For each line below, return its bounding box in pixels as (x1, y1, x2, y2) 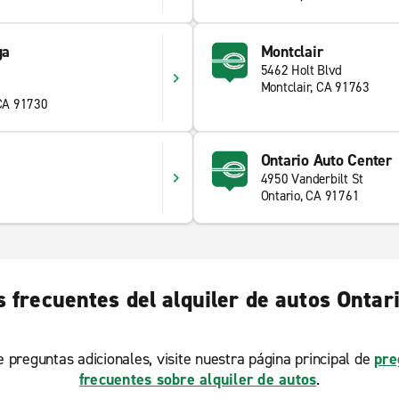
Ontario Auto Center (260, 150, 392, 171)
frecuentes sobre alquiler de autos (78, 369, 317, 390)
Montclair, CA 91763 (260, 78, 370, 96)
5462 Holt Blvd (260, 61, 342, 79)
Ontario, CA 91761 (260, 187, 360, 205)
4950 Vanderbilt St (260, 170, 363, 188)
